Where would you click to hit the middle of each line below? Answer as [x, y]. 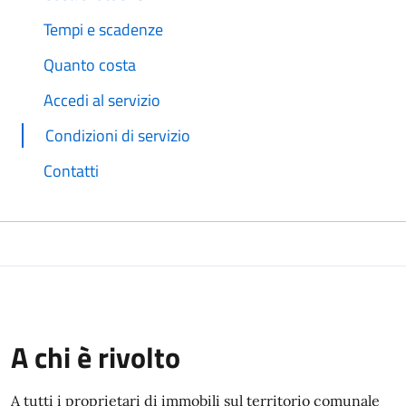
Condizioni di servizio [118, 135]
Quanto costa [90, 64]
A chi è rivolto [96, 357]
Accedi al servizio [102, 100]
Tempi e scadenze [103, 29]
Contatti [71, 170]
